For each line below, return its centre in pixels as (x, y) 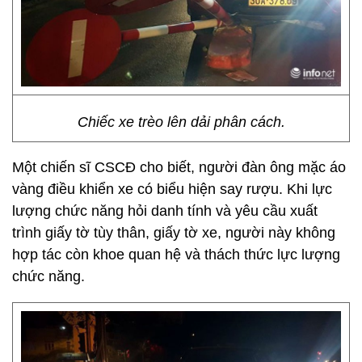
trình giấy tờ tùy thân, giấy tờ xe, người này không (174, 233)
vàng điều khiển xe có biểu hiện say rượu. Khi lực (172, 189)
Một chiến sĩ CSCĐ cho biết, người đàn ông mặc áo (179, 167)
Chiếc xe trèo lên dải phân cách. (181, 122)
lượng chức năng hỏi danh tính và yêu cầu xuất (165, 211)
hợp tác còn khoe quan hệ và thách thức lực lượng (176, 255)
